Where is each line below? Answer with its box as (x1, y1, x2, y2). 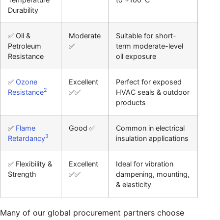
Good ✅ (69, 123, 95, 132)
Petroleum (8, 41, 41, 50)
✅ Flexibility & (8, 159, 52, 168)
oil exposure (116, 52, 156, 60)
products (116, 98, 146, 107)
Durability (8, 5, 38, 14)
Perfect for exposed (116, 77, 182, 86)
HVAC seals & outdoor (116, 87, 190, 96)
